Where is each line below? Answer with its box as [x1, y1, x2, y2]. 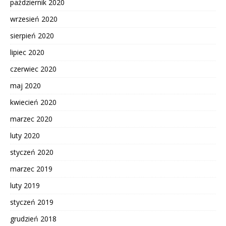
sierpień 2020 [10, 30, 54, 40]
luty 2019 [10, 180, 40, 190]
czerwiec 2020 [10, 64, 56, 74]
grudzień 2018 [10, 213, 56, 223]
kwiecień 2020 [10, 97, 56, 107]
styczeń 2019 [10, 197, 53, 207]
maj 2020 [10, 80, 41, 90]
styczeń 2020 [10, 147, 53, 157]
